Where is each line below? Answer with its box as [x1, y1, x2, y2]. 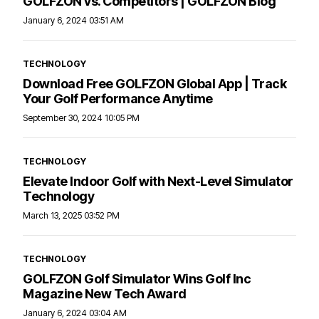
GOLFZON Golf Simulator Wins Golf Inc [23, 271, 251, 286]
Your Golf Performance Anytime [23, 90, 213, 106]
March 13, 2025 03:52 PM [23, 209, 120, 221]
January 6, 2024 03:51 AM [23, 14, 124, 26]
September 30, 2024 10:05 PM [23, 112, 140, 123]
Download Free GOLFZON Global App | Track [23, 75, 286, 91]
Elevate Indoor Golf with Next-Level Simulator [23, 173, 293, 189]
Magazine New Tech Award [23, 286, 187, 301]
